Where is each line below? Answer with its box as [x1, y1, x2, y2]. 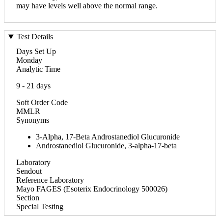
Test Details [16, 32, 53, 41]
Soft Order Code [16, 98, 68, 107]
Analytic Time [16, 64, 60, 73]
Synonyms [16, 115, 49, 124]
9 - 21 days [16, 81, 51, 90]
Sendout [16, 166, 42, 175]
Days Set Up [16, 47, 56, 55]
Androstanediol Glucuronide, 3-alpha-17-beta [36, 141, 177, 150]
